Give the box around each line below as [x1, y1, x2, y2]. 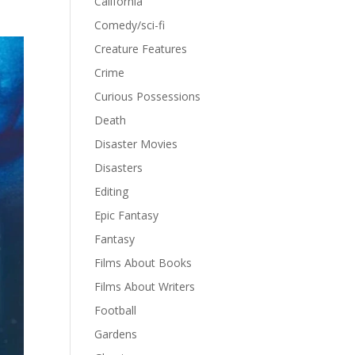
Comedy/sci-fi [94, 17, 166, 32]
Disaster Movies [94, 136, 178, 151]
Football [94, 303, 137, 318]
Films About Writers [94, 279, 196, 294]
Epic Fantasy [94, 208, 159, 223]
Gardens [94, 326, 138, 342]
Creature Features [94, 41, 188, 56]
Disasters [94, 160, 143, 175]
